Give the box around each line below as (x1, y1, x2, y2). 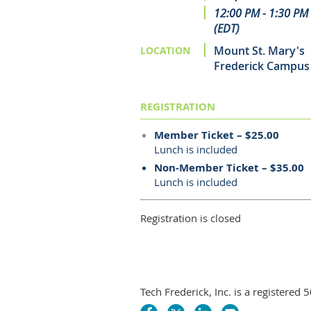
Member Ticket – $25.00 (154, 128, 279, 142)
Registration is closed (140, 211, 241, 225)
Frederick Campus (214, 58, 310, 74)
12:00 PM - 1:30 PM (214, 6, 308, 21)
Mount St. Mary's (214, 43, 305, 58)
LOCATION (140, 44, 190, 57)
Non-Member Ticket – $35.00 (154, 160, 304, 175)
